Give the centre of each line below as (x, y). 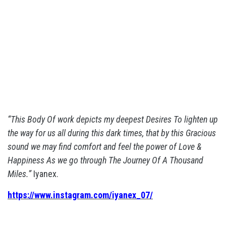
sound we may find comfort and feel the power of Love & (105, 147)
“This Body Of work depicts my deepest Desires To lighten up (113, 119)
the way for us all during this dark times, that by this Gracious (112, 133)
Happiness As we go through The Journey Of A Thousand (105, 160)
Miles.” (19, 174)
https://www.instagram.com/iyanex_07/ (80, 195)
